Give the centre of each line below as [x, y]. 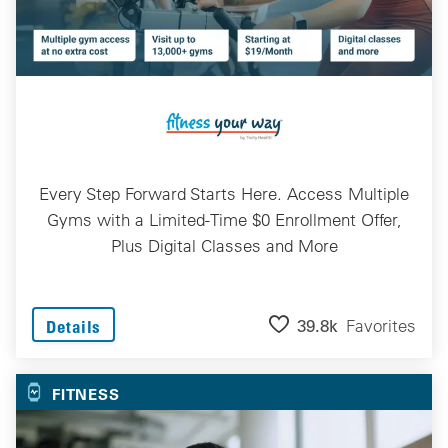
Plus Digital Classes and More [224, 245]
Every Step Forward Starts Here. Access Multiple [224, 193]
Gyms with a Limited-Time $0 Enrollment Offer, [224, 219]
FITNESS [86, 393]
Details [73, 326]
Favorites [381, 326]
